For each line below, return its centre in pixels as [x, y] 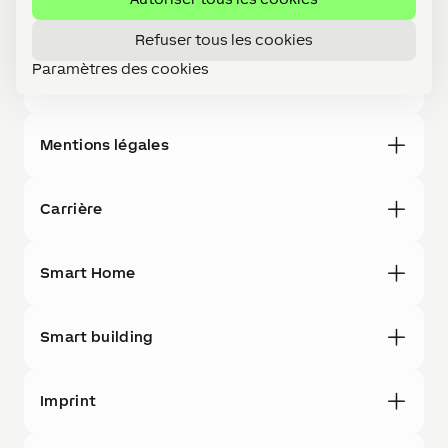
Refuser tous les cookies [224, 39]
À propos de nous [105, 80]
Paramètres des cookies [120, 67]
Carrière [71, 208]
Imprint [68, 400]
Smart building [97, 336]
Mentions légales [105, 144]
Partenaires [85, 16]
